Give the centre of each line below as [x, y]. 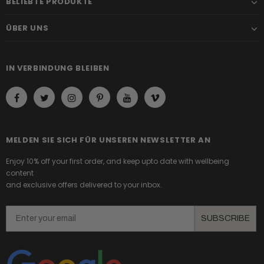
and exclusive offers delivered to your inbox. [84, 185]
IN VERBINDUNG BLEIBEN [58, 68]
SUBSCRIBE [225, 218]
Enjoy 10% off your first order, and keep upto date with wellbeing [118, 161]
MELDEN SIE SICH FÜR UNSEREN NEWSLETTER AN [108, 140]
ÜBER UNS [27, 28]
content [20, 173]
